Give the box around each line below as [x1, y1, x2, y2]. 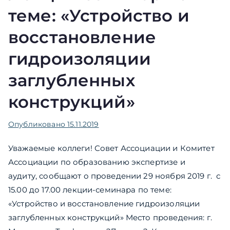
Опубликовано [8, 120, 67, 129]
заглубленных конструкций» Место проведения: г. [8, 213, 212, 223]
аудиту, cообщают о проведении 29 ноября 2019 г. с [8, 171, 221, 181]
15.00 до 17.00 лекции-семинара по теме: [8, 185, 171, 195]
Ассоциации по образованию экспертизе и [8, 157, 185, 167]
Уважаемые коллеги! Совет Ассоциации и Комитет [8, 143, 215, 154]
